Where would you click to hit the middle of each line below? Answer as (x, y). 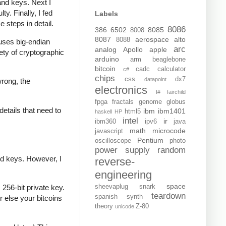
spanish (106, 197)
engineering (123, 175)
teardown (168, 196)
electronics (121, 90)
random (172, 150)
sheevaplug (111, 187)
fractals (123, 102)
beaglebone (169, 60)
